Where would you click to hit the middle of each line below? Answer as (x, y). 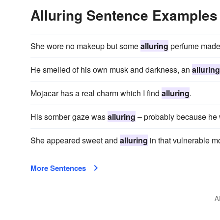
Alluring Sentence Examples (124, 15)
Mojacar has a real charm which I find (96, 93)
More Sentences (58, 168)
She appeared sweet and (75, 140)
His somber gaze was (69, 117)
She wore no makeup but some (85, 46)
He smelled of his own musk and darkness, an (111, 69)
